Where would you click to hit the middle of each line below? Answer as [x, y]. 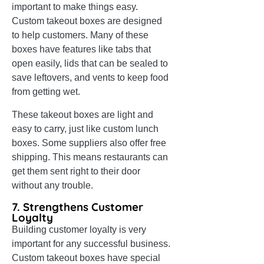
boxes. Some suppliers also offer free [89, 143]
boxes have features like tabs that [81, 49]
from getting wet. [46, 92]
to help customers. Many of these [80, 35]
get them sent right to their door [76, 171]
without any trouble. [52, 186]
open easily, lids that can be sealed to [90, 64]
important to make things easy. [75, 7]
